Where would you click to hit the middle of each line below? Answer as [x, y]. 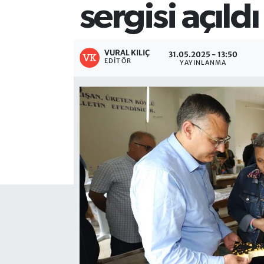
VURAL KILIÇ [127, 53]
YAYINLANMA [203, 62]
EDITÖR [118, 61]
